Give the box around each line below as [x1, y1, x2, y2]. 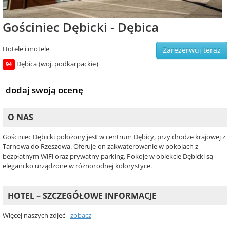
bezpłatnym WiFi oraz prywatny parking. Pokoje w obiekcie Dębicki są [3, 151, 213, 161]
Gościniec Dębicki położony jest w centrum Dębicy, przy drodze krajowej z [3, 132, 225, 142]
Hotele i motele [3, 44, 49, 54]
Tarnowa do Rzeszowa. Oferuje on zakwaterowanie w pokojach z [3, 142, 198, 151]
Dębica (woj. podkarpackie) [16, 59, 98, 69]
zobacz [70, 210, 91, 220]
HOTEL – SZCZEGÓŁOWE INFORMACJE [8, 190, 157, 202]
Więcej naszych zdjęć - [3, 210, 70, 220]
